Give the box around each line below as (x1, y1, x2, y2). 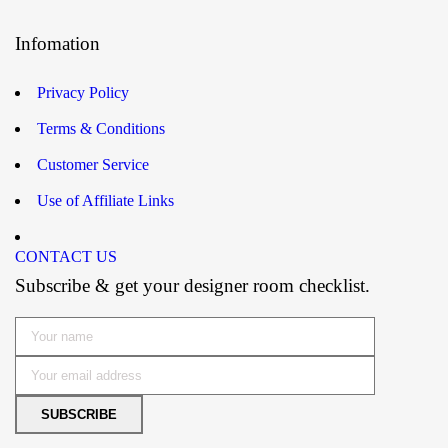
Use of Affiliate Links (37, 192, 174, 210)
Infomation (15, 33, 100, 55)
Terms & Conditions (37, 120, 165, 138)
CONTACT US (15, 248, 117, 266)
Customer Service (37, 156, 149, 174)
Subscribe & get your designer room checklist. (15, 275, 370, 297)
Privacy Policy (37, 84, 129, 102)
